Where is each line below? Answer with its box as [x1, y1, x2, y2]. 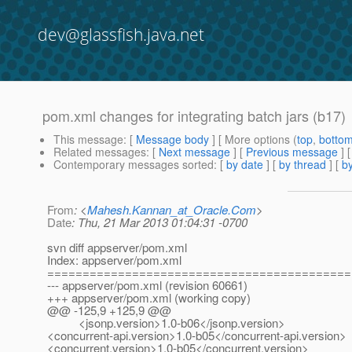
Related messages [53, 144, 146, 160]
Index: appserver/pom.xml [47, 251, 181, 269]
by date [226, 156, 263, 173]
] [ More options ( [209, 131, 297, 148]
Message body [136, 131, 209, 148]
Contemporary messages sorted [53, 156, 214, 173]
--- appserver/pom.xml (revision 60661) [47, 277, 247, 294]
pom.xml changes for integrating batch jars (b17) [42, 105, 346, 126]
